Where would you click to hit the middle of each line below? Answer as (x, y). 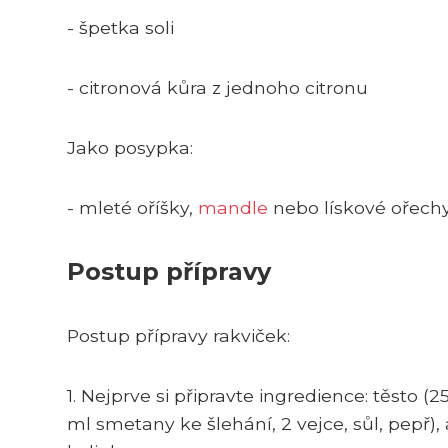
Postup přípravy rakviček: (178, 335)
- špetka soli (120, 27)
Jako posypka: (130, 147)
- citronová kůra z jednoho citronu (217, 87)
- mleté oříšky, (132, 207)
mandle (233, 207)
